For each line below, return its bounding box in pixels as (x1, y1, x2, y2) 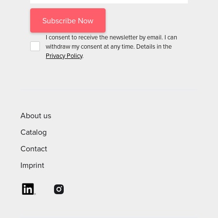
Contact (20, 143, 48, 154)
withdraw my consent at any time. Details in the (46, 41, 172, 51)
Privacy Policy (46, 51, 83, 60)
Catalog (20, 126, 47, 137)
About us (20, 109, 52, 121)
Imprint (20, 159, 45, 170)
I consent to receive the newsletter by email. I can (46, 32, 178, 41)
